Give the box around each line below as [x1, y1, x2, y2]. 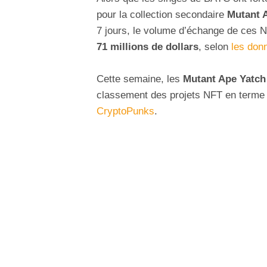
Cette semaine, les [97, 73, 180, 85]
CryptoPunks [97, 105, 154, 117]
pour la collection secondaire [97, 9, 227, 21]
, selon [198, 41, 231, 53]
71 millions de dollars [97, 41, 198, 53]
